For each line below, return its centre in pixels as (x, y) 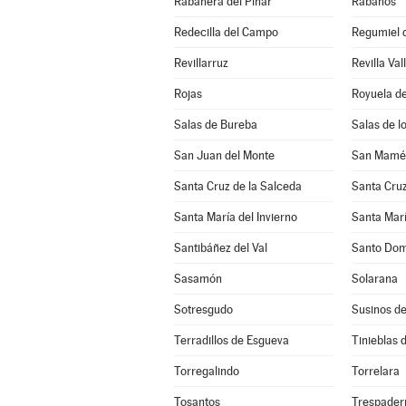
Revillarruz (201, 63)
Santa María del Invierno (235, 217)
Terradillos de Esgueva (231, 340)
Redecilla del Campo (226, 32)
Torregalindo (206, 371)
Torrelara (375, 371)
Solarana (374, 279)
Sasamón (198, 279)
